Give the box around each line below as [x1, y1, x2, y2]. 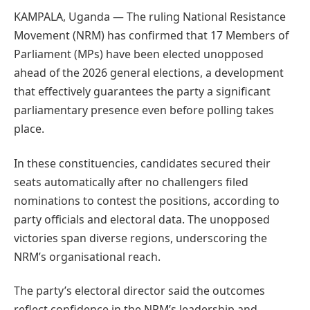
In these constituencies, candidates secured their [14, 155, 271, 171]
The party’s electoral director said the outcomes [14, 282, 265, 298]
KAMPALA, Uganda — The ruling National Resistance [14, 9, 286, 25]
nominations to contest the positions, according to [14, 192, 280, 208]
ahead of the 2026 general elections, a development [14, 65, 284, 81]
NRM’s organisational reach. [14, 248, 161, 264]
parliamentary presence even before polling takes [14, 102, 274, 118]
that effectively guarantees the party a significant [14, 84, 271, 100]
